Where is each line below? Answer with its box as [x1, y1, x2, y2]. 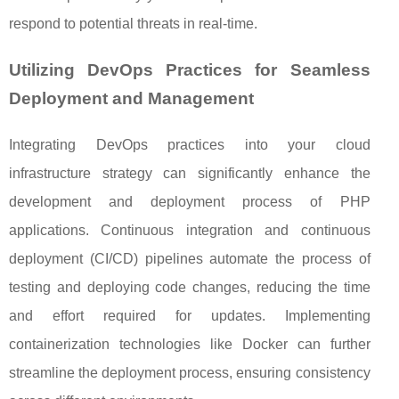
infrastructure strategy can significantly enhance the [9, 166, 370, 182]
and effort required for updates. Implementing [9, 308, 370, 324]
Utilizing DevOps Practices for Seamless [9, 61, 370, 80]
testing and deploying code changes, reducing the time [9, 280, 370, 296]
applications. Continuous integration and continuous [9, 223, 370, 239]
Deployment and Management [9, 89, 254, 109]
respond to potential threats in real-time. [9, 16, 257, 32]
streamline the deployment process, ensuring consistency [9, 365, 370, 381]
